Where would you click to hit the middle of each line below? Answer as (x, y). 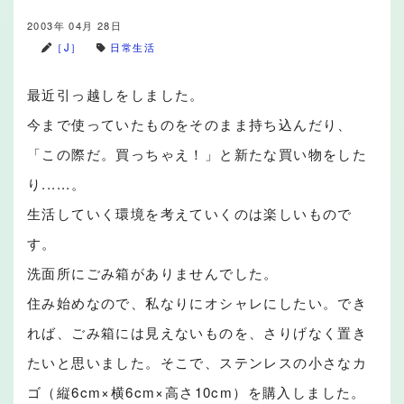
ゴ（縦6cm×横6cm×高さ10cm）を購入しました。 (197, 392)
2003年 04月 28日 (75, 25)
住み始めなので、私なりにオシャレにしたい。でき (197, 303)
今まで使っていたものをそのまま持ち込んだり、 (190, 124)
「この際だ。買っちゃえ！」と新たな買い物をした (197, 154)
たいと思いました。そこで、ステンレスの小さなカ (197, 362)
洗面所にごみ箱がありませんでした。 (153, 273)
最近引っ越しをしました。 (116, 94)
